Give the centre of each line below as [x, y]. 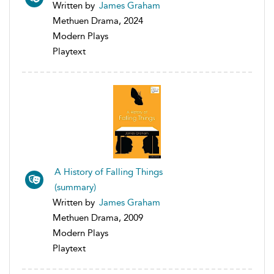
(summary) [75, 187]
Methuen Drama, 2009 [98, 217]
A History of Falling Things [109, 172]
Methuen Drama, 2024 [98, 20]
